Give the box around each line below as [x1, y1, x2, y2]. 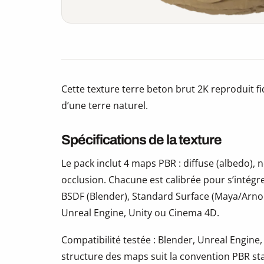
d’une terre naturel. [61, 99, 148, 113]
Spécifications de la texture [61, 133, 222, 148]
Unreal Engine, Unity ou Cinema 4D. [61, 206, 219, 220]
